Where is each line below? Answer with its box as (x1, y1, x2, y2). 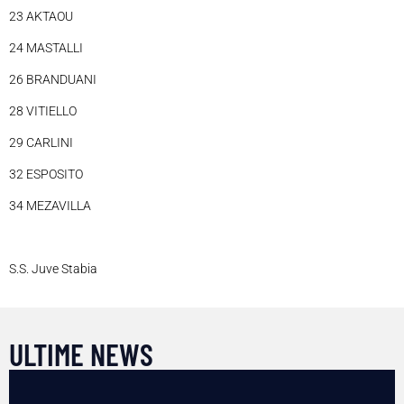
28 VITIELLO (9, 104, 77, 119)
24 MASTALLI (9, 41, 83, 56)
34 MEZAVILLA (9, 198, 91, 214)
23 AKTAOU (9, 9, 73, 24)
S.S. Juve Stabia (9, 262, 97, 277)
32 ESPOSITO (9, 167, 83, 182)
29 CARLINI (9, 135, 73, 151)
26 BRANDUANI (9, 72, 96, 87)
